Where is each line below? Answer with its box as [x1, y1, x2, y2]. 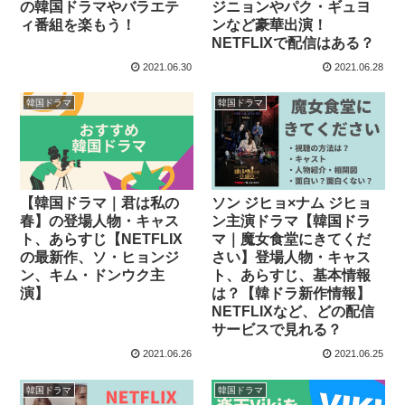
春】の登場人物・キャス [20, 212, 180, 229]
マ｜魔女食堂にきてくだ [212, 231, 372, 248]
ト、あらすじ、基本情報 [212, 268, 372, 284]
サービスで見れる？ [212, 322, 343, 338]
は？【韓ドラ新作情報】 [212, 286, 372, 302]
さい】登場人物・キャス [212, 250, 372, 266]
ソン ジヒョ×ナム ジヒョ [212, 195, 372, 212]
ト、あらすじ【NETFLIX [20, 231, 184, 247]
